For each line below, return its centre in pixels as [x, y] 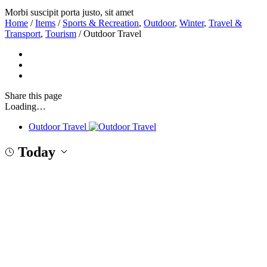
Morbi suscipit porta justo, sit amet [69, 13]
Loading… [25, 107]
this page [45, 96]
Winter [192, 23]
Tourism [61, 34]
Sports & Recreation [101, 23]
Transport [23, 34]
